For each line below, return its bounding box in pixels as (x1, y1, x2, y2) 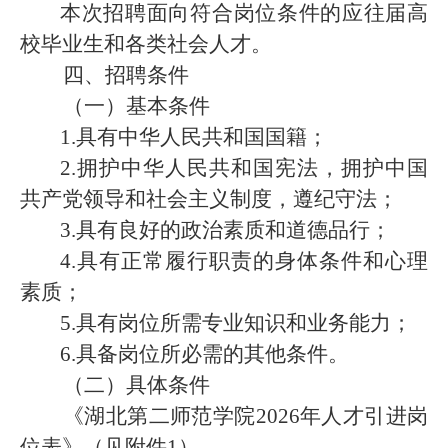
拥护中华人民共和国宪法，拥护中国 (76, 156, 428, 180)
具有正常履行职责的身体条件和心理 (76, 249, 428, 273)
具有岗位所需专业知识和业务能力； (76, 311, 412, 335)
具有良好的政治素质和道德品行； (76, 218, 391, 242)
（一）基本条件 (63, 94, 210, 118)
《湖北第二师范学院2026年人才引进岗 (63, 404, 428, 428)
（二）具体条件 (63, 373, 210, 397)
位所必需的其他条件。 (139, 342, 349, 366)
